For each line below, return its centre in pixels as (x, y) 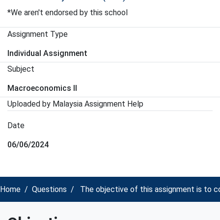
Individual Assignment (47, 53)
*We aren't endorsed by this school (68, 13)
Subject (21, 69)
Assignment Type (38, 34)
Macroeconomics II (42, 88)
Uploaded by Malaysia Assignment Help (75, 104)
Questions (49, 189)
